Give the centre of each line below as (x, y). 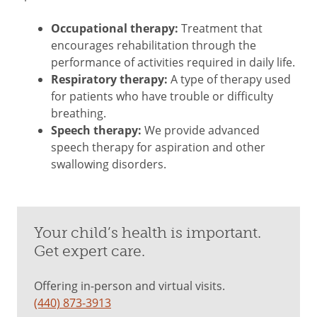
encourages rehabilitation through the (154, 45)
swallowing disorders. (109, 164)
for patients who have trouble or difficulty (162, 96)
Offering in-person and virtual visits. (129, 286)
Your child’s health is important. (148, 233)
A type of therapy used (229, 79)
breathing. (79, 113)
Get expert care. (90, 251)
